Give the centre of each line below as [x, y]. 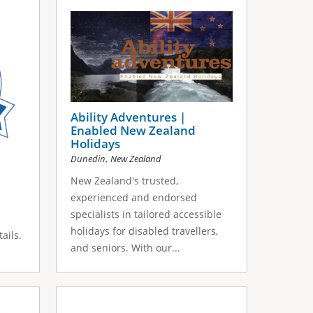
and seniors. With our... [126, 248]
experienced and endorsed [134, 198]
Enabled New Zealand [133, 131]
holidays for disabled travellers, [145, 231]
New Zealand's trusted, [125, 181]
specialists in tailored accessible [146, 214]
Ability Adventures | [129, 117]
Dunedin [88, 159]
